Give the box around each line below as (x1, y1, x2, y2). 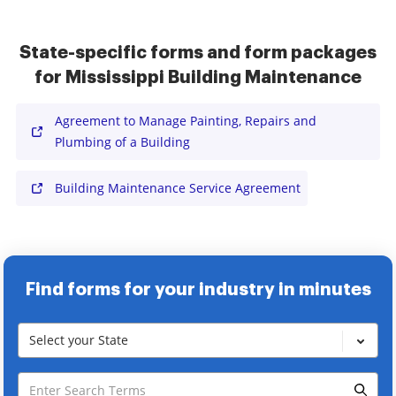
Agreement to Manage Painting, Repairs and (55, 112, 316, 129)
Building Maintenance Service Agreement (55, 179, 301, 196)
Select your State (29, 331, 128, 348)
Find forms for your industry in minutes (25, 280, 371, 298)
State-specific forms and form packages (19, 43, 377, 61)
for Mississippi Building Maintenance (34, 68, 362, 86)
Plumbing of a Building (55, 133, 190, 150)
